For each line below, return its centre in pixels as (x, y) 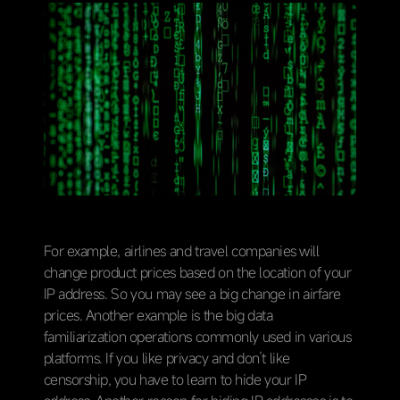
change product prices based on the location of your (197, 272)
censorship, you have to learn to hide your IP (175, 379)
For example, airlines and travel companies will (181, 250)
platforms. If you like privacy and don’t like (167, 358)
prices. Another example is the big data (158, 315)
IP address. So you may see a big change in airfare (192, 293)
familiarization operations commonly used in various (197, 336)
